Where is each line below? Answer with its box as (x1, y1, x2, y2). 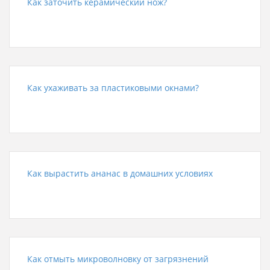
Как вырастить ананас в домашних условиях (27, 167, 213, 179)
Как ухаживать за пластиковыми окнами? (27, 81, 199, 93)
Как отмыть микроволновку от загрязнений (27, 253, 209, 265)
